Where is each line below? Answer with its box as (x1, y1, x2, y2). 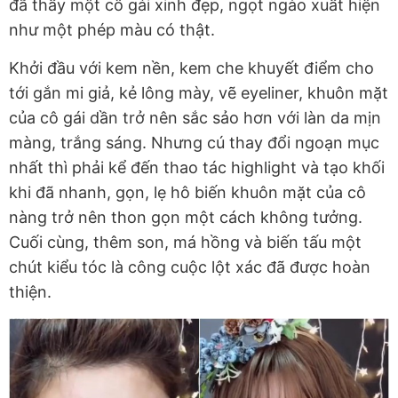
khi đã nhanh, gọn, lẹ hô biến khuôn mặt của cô (9, 183, 366, 203)
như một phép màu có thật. (9, 20, 219, 40)
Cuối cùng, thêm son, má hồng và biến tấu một (9, 233, 362, 252)
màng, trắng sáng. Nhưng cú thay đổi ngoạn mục (9, 133, 379, 153)
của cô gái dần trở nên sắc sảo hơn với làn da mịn (9, 108, 381, 128)
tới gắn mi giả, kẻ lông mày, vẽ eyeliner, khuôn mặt (9, 84, 388, 103)
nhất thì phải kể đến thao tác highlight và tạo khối (9, 158, 385, 178)
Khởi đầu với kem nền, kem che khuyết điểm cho (9, 59, 374, 78)
